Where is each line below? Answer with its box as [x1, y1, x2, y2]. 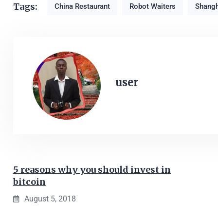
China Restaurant [54, 2, 110, 11]
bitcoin [13, 176, 46, 187]
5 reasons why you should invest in [13, 164, 171, 175]
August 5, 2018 [24, 194, 76, 203]
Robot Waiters [129, 2, 176, 11]
